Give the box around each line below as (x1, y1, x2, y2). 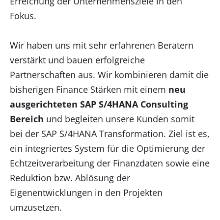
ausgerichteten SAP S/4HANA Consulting (10, 98, 188, 110)
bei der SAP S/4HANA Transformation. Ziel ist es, (10, 127, 210, 139)
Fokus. (10, 9, 36, 22)
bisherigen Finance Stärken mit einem (10, 83, 168, 95)
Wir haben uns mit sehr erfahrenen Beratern (10, 39, 193, 51)
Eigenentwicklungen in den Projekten (10, 186, 163, 198)
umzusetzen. (10, 201, 62, 213)
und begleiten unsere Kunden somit (46, 112, 194, 125)
